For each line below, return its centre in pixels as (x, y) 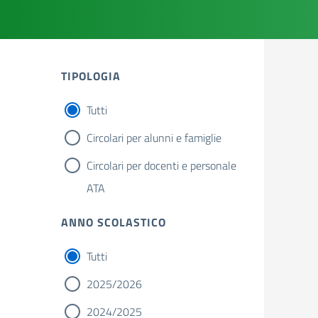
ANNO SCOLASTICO (114, 222)
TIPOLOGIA (91, 76)
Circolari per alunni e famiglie (154, 138)
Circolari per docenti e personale (161, 165)
